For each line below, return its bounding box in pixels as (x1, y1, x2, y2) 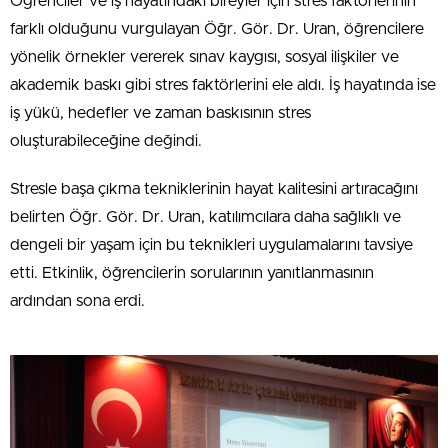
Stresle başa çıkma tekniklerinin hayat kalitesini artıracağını (10, 181, 418, 198)
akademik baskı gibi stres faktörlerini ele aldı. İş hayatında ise (10, 77, 436, 94)
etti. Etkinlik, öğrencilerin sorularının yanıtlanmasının (10, 265, 374, 282)
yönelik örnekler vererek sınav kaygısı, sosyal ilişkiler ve (10, 49, 399, 66)
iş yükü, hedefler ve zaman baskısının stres (10, 105, 311, 122)
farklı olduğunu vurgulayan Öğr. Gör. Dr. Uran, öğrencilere (10, 21, 424, 38)
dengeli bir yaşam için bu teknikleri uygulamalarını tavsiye (10, 237, 413, 254)
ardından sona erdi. (10, 293, 145, 310)
